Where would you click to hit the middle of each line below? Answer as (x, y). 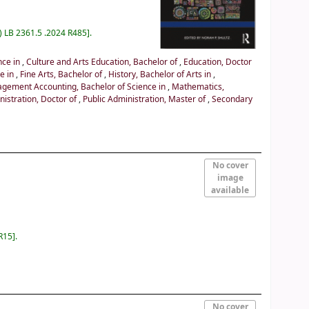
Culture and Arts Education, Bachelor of (103, 62)
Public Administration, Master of (146, 99)
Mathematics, (198, 87)
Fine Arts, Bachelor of (62, 74)
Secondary (232, 99)
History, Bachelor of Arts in (161, 74)
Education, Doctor (218, 62)
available (230, 191)
